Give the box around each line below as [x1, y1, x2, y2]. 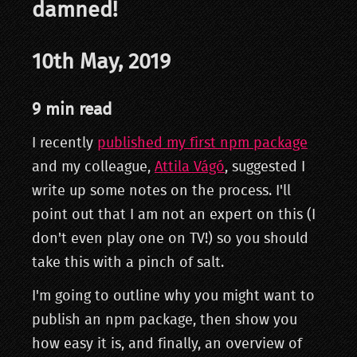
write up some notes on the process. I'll [32, 184, 291, 198]
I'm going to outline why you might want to [32, 289, 315, 304]
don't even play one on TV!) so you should [32, 232, 308, 246]
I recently [32, 136, 97, 151]
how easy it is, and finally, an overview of [32, 337, 302, 351]
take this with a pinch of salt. [32, 256, 224, 270]
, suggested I [225, 160, 305, 175]
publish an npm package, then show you [32, 313, 297, 328]
